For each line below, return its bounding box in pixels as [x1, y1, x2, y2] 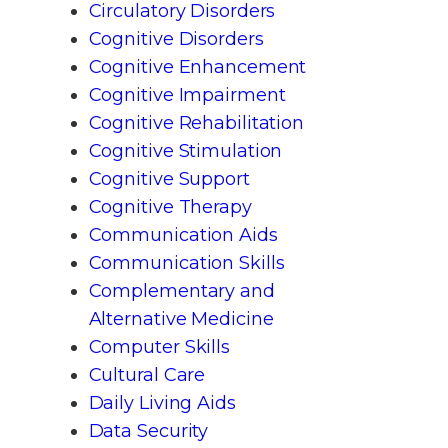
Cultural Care [88, 363, 206, 386]
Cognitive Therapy [88, 195, 252, 218]
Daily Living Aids [88, 391, 236, 414]
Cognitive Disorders [88, 27, 264, 50]
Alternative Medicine [88, 307, 274, 330]
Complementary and [88, 279, 275, 302]
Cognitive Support [88, 167, 250, 190]
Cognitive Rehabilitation [88, 111, 305, 134]
